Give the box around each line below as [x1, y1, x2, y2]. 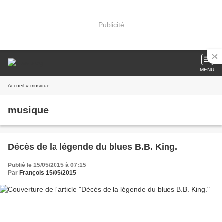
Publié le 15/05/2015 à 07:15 [8, 162, 86, 168]
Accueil [8, 83, 24, 88]
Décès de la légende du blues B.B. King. [8, 142, 177, 152]
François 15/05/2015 [19, 169, 76, 176]
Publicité [98, 20, 124, 29]
